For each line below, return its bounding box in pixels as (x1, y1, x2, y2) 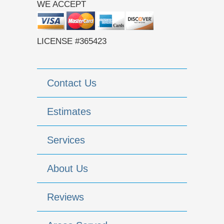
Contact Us (47, 77, 96, 89)
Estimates (47, 106, 91, 117)
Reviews (47, 191, 84, 203)
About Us (47, 163, 88, 174)
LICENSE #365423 (37, 36, 106, 46)
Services (47, 134, 85, 146)
